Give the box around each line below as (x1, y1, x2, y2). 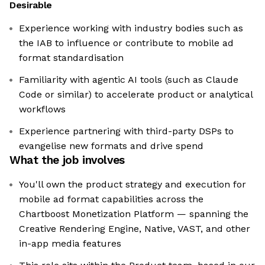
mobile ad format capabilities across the (19, 193, 203, 205)
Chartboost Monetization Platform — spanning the (19, 208, 248, 220)
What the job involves (9, 153, 125, 167)
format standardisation (19, 52, 124, 64)
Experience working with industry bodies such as (19, 22, 243, 34)
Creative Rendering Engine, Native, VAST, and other (19, 223, 250, 235)
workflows (19, 104, 66, 115)
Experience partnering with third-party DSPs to (19, 125, 234, 137)
